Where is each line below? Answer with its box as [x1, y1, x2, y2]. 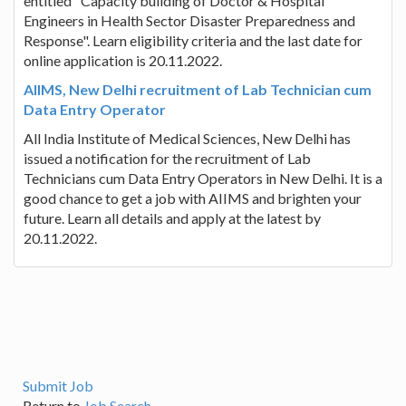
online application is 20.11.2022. [24, 51, 222, 69]
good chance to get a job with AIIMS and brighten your [24, 188, 362, 207]
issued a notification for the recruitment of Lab [24, 149, 311, 167]
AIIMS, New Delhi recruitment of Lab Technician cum [24, 80, 372, 98]
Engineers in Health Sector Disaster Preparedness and [24, 11, 355, 29]
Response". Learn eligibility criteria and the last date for [24, 31, 362, 49]
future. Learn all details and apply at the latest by [24, 208, 321, 227]
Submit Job [23, 377, 93, 394]
